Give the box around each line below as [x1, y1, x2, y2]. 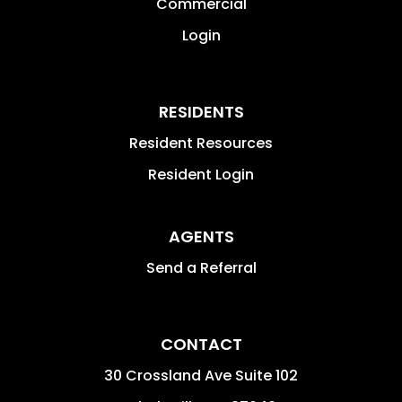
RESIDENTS [158, 100, 244, 123]
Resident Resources [129, 132, 273, 153]
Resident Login [148, 163, 254, 185]
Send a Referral [145, 257, 257, 278]
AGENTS [168, 224, 234, 248]
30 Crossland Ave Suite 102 [104, 364, 298, 386]
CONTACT [160, 332, 242, 355]
